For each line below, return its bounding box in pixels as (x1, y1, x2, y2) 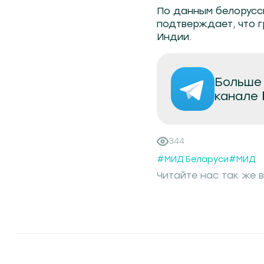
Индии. (157, 31, 192, 42)
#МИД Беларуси (157, 154, 229, 164)
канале (214, 88, 262, 103)
